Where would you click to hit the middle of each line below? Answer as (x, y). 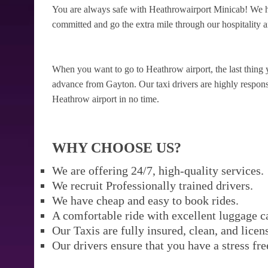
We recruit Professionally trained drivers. (153, 185)
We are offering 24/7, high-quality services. (158, 170)
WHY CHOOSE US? (117, 148)
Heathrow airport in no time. (106, 99)
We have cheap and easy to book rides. (145, 200)
